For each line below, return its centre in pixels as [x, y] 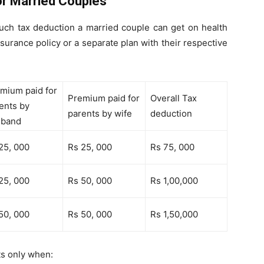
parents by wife [100, 114]
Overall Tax [174, 98]
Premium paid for [104, 98]
